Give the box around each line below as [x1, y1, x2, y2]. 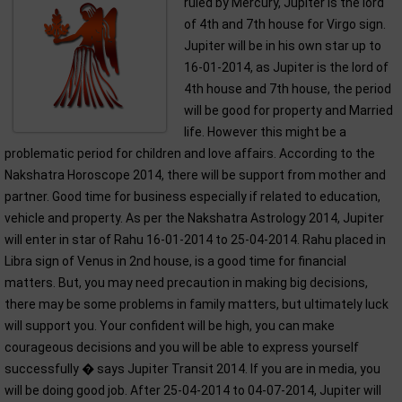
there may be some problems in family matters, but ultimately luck [4, 297, 389, 311]
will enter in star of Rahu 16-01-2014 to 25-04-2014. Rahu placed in [4, 232, 386, 247]
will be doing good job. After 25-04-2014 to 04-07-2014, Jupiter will [4, 383, 381, 398]
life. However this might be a [184, 125, 346, 139]
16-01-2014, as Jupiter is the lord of [184, 60, 389, 74]
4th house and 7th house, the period [184, 82, 391, 96]
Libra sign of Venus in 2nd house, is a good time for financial [4, 254, 346, 268]
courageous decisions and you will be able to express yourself [4, 340, 359, 354]
